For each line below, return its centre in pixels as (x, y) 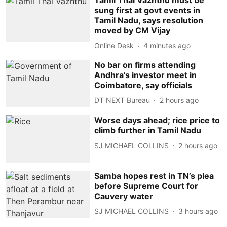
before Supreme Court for (146, 186)
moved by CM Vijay (133, 30)
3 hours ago (198, 211)
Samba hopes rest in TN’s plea (154, 176)
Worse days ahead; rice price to (157, 120)
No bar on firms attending (145, 65)
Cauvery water (124, 196)
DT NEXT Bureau (122, 100)
